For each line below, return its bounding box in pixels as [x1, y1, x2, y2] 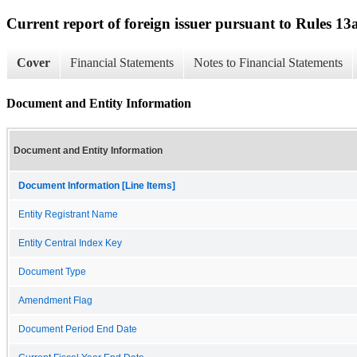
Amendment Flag [18, 295, 92, 305]
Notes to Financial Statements [194, 56, 343, 70]
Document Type [18, 266, 86, 277]
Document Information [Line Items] [18, 180, 175, 190]
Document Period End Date [18, 324, 137, 334]
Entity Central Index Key [18, 237, 122, 248]
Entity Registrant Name [18, 209, 118, 219]
